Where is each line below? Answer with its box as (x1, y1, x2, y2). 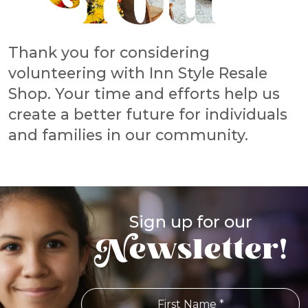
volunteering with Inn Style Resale (8, 63, 267, 82)
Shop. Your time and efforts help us (8, 84, 280, 102)
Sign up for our (129, 211, 252, 232)
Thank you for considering (8, 43, 210, 61)
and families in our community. (8, 125, 248, 144)
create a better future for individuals (8, 104, 287, 123)
